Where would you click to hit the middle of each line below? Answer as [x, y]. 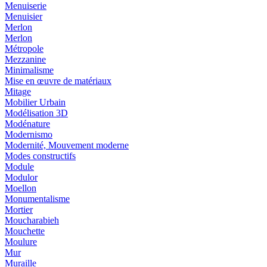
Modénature [27, 124]
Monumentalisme [37, 199]
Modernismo [29, 135]
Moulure [21, 242]
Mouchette [25, 231]
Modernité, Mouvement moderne [67, 145]
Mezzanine [25, 60]
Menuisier [24, 17]
